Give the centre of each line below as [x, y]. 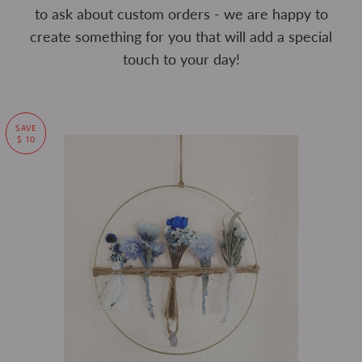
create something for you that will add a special [181, 36]
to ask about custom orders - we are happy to [181, 14]
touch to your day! [181, 59]
